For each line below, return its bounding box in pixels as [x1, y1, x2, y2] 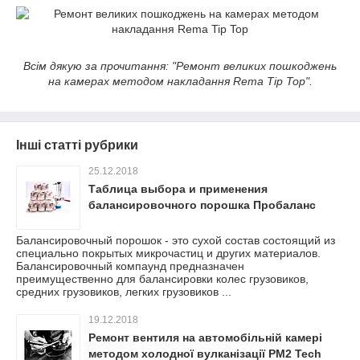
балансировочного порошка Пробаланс [88, 198, 316, 211]
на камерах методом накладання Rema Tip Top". [47, 74, 313, 88]
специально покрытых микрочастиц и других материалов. [16, 246, 321, 260]
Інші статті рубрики [16, 137, 138, 152]
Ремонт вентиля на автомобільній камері [88, 330, 322, 344]
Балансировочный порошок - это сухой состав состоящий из [16, 233, 335, 247]
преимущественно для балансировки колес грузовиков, [16, 272, 309, 285]
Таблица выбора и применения [88, 182, 268, 195]
